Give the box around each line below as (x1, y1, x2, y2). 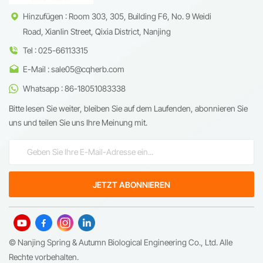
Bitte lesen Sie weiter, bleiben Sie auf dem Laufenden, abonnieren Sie (9, 103, 248, 113)
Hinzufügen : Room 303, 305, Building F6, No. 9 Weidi (23, 11, 211, 21)
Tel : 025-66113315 (23, 45, 88, 56)
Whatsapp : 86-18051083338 (23, 83, 126, 93)
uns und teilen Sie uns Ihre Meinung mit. (9, 117, 147, 127)
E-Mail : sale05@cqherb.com (23, 64, 124, 75)
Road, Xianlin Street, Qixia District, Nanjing (23, 26, 171, 36)
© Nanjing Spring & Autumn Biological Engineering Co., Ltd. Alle (9, 237, 232, 248)
